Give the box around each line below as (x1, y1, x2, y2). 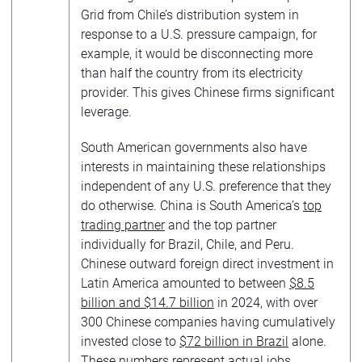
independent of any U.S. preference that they (81, 179, 331, 194)
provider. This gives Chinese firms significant (81, 85, 335, 100)
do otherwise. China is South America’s (81, 198, 303, 213)
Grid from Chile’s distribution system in (81, 7, 299, 23)
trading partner (81, 217, 165, 233)
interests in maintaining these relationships (81, 159, 326, 175)
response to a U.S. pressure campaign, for (81, 27, 317, 42)
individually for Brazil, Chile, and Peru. (81, 237, 294, 252)
